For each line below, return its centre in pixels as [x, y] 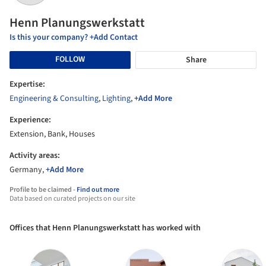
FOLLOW [70, 60]
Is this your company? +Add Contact [74, 37]
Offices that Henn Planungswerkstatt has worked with [105, 228]
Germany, [28, 170]
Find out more [98, 189]
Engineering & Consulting [54, 98]
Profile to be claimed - [43, 189]
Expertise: [27, 84]
